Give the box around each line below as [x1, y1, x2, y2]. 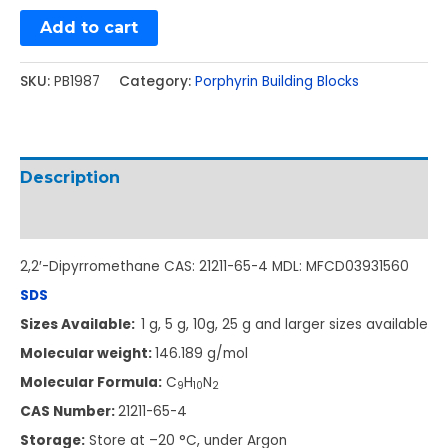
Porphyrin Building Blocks [195, 71, 359, 91]
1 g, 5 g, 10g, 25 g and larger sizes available [141, 314, 428, 334]
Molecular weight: [20, 343, 155, 363]
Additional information [20, 208, 217, 228]
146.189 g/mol [155, 343, 248, 363]
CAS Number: [20, 401, 118, 421]
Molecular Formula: [20, 372, 162, 392]
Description [20, 167, 120, 187]
